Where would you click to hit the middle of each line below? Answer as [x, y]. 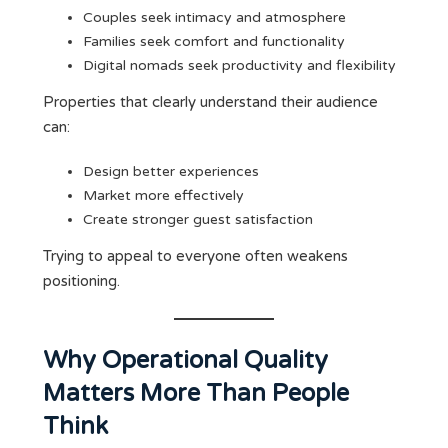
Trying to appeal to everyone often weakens [195, 256]
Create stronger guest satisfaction [198, 220]
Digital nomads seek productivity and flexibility [239, 66]
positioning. [81, 281]
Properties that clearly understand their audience [210, 102]
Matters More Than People [196, 394]
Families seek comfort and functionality [214, 42]
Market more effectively [163, 196]
